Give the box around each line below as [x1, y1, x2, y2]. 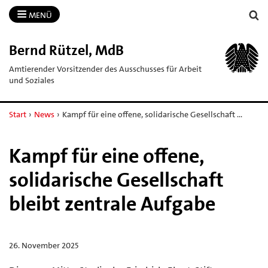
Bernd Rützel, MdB [9, 40, 124, 60]
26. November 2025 [9, 239, 78, 251]
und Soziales [9, 74, 54, 86]
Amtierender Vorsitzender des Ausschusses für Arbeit [9, 63, 202, 74]
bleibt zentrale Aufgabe [9, 190, 215, 217]
